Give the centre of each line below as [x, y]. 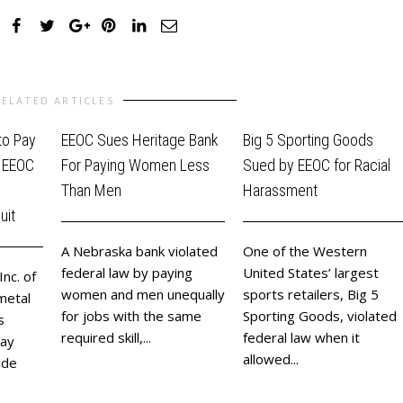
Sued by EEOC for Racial [317, 165]
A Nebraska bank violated [139, 251]
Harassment [280, 190]
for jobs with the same [131, 315]
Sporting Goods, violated [320, 315]
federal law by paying [127, 272]
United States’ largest [311, 272]
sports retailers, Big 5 [311, 294]
